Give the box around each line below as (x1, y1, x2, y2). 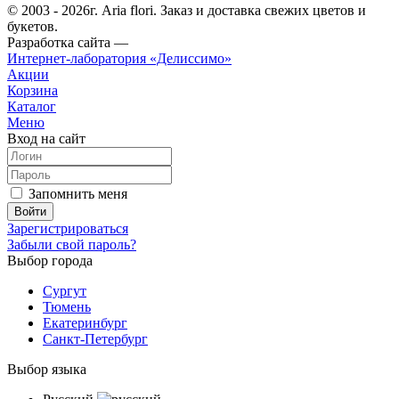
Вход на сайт (7, 131, 85, 147)
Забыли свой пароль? (7, 237, 136, 253)
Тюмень (43, 299, 91, 315)
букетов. (7, 19, 58, 35)
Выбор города (7, 253, 93, 269)
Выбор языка (7, 362, 86, 378)
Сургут (43, 283, 86, 299)
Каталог (7, 99, 56, 115)
